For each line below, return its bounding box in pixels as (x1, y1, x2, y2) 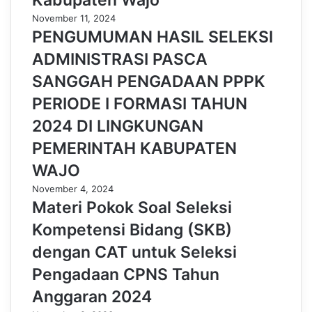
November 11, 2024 (32, 13, 116, 24)
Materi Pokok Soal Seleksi (32, 198, 232, 217)
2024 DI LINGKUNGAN (32, 116, 203, 136)
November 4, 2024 (32, 183, 114, 194)
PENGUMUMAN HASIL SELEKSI (32, 27, 273, 47)
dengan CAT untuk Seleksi (32, 242, 237, 262)
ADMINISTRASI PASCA (32, 49, 208, 69)
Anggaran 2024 (32, 287, 152, 306)
